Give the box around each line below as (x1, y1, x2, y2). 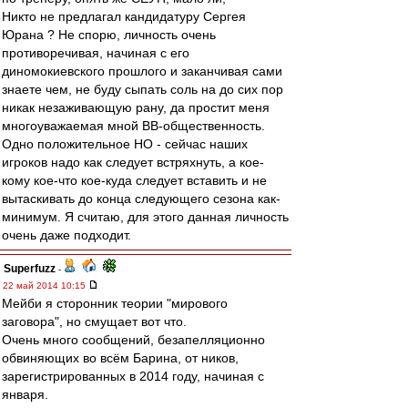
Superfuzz (4, 262, 56, 275)
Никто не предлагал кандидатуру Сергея (2, 9, 246, 24)
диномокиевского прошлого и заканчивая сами (2, 64, 282, 78)
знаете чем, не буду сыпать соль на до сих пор (2, 82, 283, 97)
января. (2, 387, 48, 402)
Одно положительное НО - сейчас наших (2, 137, 248, 151)
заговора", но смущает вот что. (2, 314, 187, 329)
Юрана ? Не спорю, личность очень (2, 27, 216, 42)
